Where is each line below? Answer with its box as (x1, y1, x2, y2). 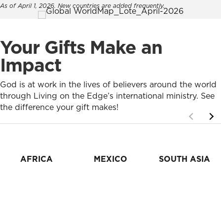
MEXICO (94, 153, 127, 165)
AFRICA (20, 153, 53, 165)
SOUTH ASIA (159, 153, 210, 165)
